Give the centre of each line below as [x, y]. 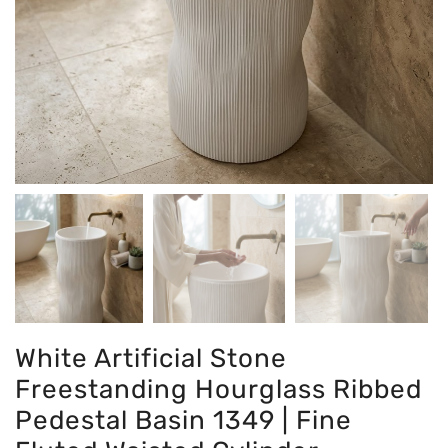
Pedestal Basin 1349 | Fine [183, 421]
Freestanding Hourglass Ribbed [218, 390]
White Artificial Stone [151, 359]
